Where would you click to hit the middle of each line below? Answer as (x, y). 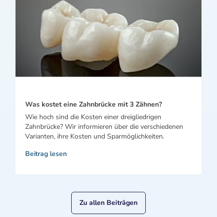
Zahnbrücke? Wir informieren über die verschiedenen (104, 127)
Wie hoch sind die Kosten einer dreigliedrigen (93, 117)
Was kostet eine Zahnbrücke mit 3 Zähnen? (93, 104)
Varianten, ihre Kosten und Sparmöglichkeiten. (95, 136)
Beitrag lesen (46, 154)
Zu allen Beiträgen (108, 203)
